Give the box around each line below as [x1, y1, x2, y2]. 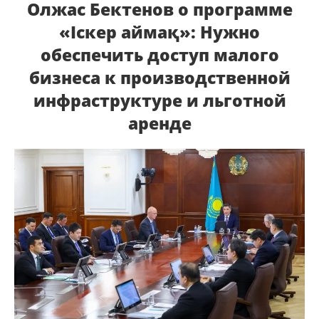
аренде [127, 112, 192, 135]
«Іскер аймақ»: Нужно [59, 21, 260, 43]
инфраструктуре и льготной [33, 89, 286, 112]
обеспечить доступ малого [40, 43, 279, 66]
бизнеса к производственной [28, 66, 291, 89]
